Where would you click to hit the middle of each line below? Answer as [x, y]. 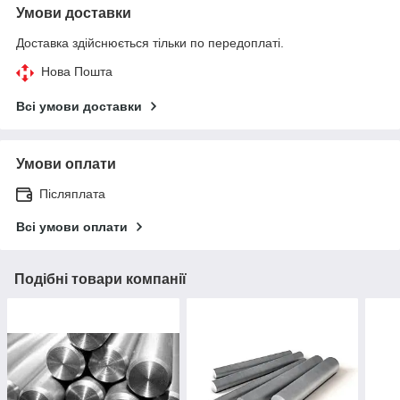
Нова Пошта [77, 71]
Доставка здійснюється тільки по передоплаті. [150, 42]
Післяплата [72, 193]
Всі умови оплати [72, 226]
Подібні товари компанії [100, 279]
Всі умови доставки [79, 106]
